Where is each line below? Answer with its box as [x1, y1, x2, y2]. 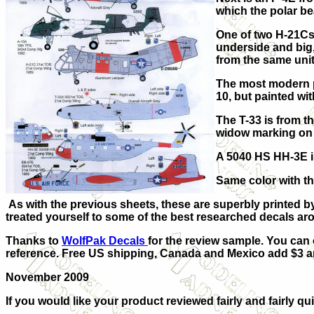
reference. [6, 247, 62, 259]
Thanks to [6, 235, 62, 247]
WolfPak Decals [62, 235, 148, 247]
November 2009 [6, 271, 89, 283]
